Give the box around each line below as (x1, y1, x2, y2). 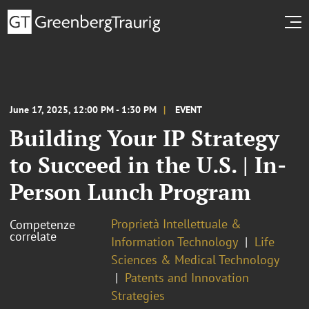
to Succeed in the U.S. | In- (10, 150, 286, 179)
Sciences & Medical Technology (111, 251, 279, 268)
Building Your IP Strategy (10, 123, 279, 152)
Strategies (111, 287, 165, 303)
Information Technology (111, 233, 238, 250)
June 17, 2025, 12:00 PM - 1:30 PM (10, 103, 157, 116)
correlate (10, 228, 57, 244)
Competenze (10, 216, 75, 232)
